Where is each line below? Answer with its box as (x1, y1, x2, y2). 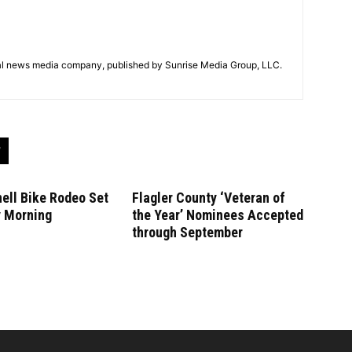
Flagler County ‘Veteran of (132, 189, 285, 206)
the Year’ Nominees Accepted (132, 207, 303, 223)
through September (132, 224, 243, 240)
